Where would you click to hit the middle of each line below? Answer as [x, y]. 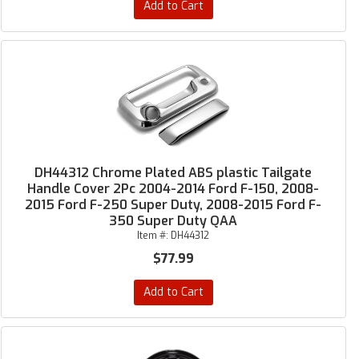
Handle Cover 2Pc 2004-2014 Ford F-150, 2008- [173, 189]
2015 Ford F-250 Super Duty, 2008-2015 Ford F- [173, 205]
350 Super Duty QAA [173, 221]
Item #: [154, 236]
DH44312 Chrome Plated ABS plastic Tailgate [173, 173]
